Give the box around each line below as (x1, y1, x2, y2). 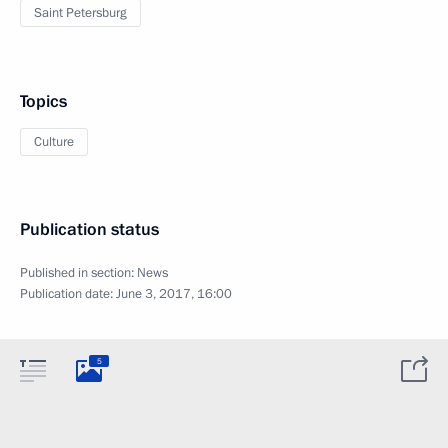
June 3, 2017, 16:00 (116, 285, 232, 303)
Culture (34, 133, 74, 151)
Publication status (20, 218, 159, 241)
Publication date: (20, 285, 116, 303)
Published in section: (20, 264, 137, 282)
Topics (20, 90, 67, 113)
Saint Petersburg (34, 4, 127, 22)
